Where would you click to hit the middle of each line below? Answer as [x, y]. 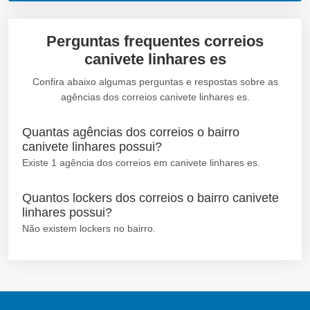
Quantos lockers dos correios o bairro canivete [151, 198]
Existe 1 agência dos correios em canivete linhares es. [141, 162]
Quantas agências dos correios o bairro [131, 132]
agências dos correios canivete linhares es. [155, 97]
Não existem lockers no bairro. [89, 228]
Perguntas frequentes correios [155, 41]
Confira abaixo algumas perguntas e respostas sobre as [155, 81]
